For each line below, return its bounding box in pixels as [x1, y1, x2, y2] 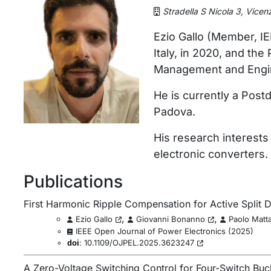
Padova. [153, 105, 195, 118]
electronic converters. [153, 148, 268, 160]
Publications [23, 171, 123, 192]
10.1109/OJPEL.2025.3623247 [83, 238, 194, 247]
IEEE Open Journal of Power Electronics [75, 226, 226, 236]
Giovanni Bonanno [135, 214, 205, 224]
